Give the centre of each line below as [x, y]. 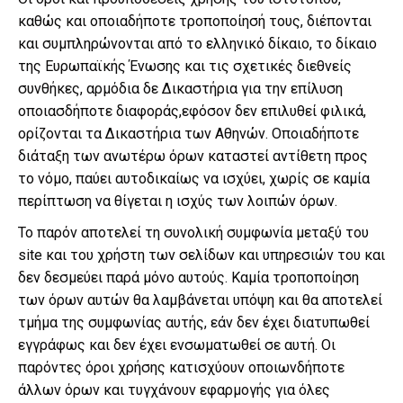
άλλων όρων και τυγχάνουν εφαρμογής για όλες [174, 390]
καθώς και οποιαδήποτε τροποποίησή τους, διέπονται [195, 21]
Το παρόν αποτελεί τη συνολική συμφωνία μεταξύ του [193, 233]
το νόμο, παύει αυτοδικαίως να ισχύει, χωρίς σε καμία [194, 179]
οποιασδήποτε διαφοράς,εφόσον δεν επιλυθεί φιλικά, [192, 111]
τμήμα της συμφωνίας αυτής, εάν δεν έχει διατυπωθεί [194, 322]
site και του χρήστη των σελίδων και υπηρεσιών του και [201, 255]
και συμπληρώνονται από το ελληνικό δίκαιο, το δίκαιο [197, 44]
